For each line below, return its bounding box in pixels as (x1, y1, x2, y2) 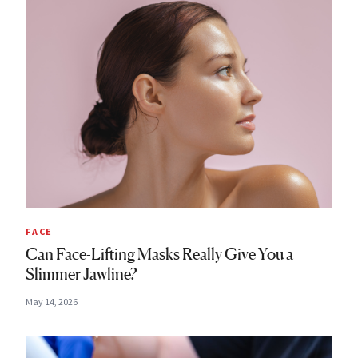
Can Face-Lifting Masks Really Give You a (26, 244, 293, 264)
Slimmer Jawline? (26, 264, 137, 284)
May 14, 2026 (26, 295, 78, 308)
